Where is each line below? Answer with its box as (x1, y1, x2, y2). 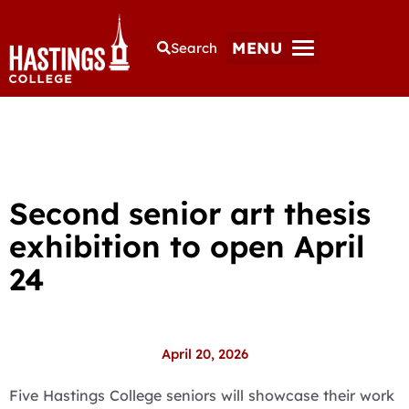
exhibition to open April (9, 226, 364, 265)
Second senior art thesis (9, 194, 371, 232)
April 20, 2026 (161, 344, 248, 362)
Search (171, 39, 218, 58)
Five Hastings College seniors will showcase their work (9, 385, 394, 404)
